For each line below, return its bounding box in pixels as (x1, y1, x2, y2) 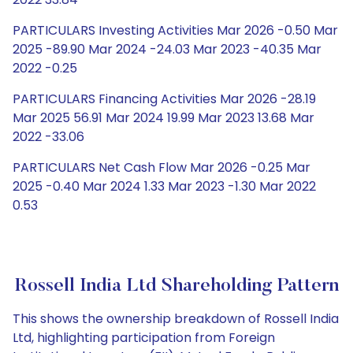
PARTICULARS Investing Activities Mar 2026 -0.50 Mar (13, 21, 338, 39)
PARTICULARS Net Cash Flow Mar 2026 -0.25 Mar (13, 158, 310, 176)
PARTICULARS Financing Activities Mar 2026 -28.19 (13, 90, 316, 108)
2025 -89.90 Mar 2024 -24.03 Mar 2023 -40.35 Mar (13, 40, 321, 58)
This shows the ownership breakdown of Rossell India (13, 310, 339, 328)
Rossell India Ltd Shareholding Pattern (14, 277, 339, 295)
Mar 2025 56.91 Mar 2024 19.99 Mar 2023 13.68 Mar (13, 109, 314, 127)
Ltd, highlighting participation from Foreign (13, 329, 275, 347)
